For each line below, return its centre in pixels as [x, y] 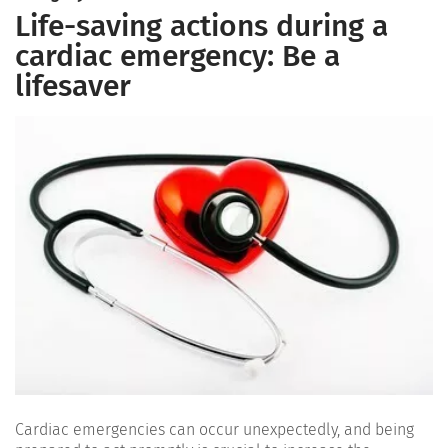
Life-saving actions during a [201, 26]
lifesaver [73, 86]
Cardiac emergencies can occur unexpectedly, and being [214, 429]
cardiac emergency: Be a [177, 56]
